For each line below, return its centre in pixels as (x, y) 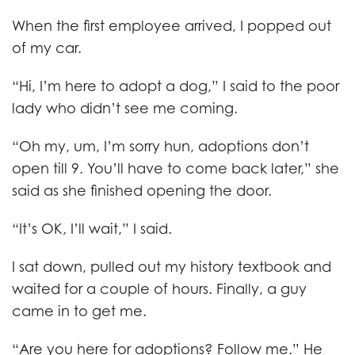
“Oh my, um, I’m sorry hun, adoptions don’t (160, 146)
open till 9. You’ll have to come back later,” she (176, 168)
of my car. (47, 48)
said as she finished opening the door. (144, 191)
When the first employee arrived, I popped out (172, 26)
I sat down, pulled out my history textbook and (172, 267)
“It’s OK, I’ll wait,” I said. (92, 229)
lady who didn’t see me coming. (125, 108)
